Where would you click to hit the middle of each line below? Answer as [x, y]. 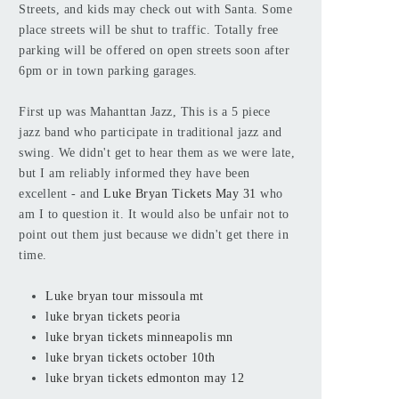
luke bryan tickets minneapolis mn [139, 337]
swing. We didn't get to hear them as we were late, [157, 153]
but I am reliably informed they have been [134, 173]
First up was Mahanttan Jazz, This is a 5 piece [144, 112]
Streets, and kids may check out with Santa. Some [155, 9]
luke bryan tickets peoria [113, 317]
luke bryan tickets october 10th [130, 358]
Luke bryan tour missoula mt [125, 296]
